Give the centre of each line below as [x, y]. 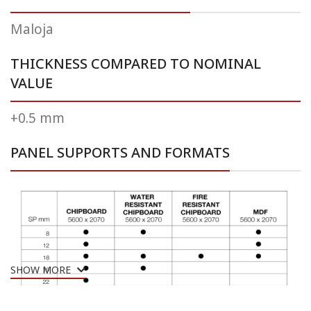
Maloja [32, 30]
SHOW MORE [42, 270]
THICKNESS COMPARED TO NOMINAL [136, 64]
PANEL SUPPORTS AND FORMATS [120, 153]
